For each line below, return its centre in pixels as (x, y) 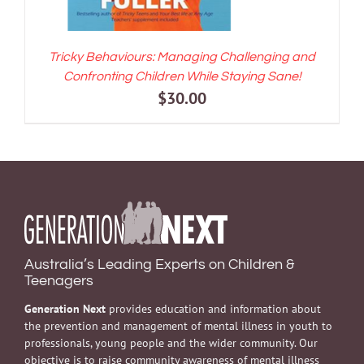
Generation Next (65, 308)
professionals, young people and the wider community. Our (171, 342)
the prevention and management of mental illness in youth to (178, 325)
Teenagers (59, 280)
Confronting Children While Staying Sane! (182, 77)
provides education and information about (213, 308)
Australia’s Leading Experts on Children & (159, 264)
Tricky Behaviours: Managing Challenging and (182, 57)
